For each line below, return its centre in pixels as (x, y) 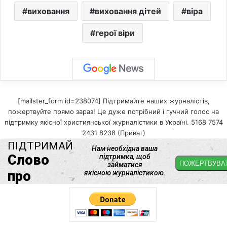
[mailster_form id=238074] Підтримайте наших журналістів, (113, 101)
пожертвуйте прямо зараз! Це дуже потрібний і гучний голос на (113, 112)
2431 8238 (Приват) (113, 133)
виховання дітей (128, 11)
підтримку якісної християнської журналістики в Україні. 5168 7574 (113, 122)
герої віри (115, 33)
